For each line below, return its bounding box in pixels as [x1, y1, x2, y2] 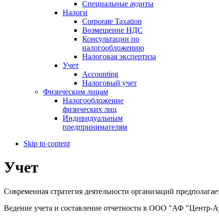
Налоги [63, 8, 88, 17]
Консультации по [82, 34, 139, 43]
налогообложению [82, 43, 144, 52]
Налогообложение [63, 96, 124, 105]
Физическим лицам [43, 87, 108, 96]
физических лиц [63, 105, 117, 113]
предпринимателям [63, 122, 127, 131]
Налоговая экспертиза [82, 52, 156, 61]
